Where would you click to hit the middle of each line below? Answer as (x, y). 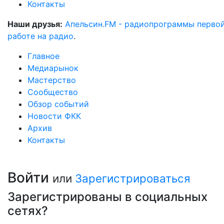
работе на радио (40, 36)
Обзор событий (58, 104)
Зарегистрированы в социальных (107, 197)
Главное (43, 56)
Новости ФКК (54, 116)
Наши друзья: (35, 24)
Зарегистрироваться (133, 178)
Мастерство (52, 80)
